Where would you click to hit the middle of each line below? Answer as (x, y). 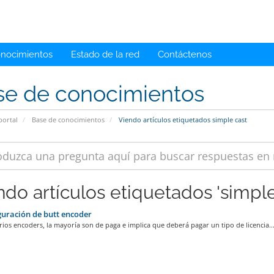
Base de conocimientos (68, 120)
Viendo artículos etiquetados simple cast (182, 120)
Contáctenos (185, 54)
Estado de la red (105, 54)
